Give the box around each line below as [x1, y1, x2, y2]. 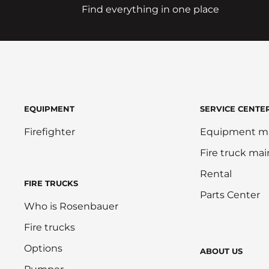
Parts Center [200, 189, 261, 201]
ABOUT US [200, 246, 243, 256]
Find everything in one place [82, 4, 220, 16]
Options [24, 243, 62, 255]
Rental [200, 168, 232, 180]
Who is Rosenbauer [24, 201, 118, 213]
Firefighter [24, 126, 75, 138]
